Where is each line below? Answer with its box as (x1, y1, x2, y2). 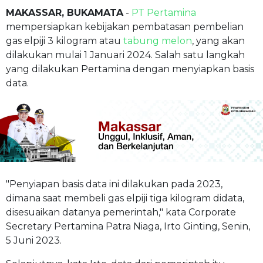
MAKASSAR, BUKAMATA (6, 6, 123, 18)
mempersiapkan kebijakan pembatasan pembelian (6, 21, 244, 32)
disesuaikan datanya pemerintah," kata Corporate (6, 206, 236, 218)
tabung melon (123, 35, 192, 46)
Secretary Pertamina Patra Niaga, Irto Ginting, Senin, (6, 220, 250, 232)
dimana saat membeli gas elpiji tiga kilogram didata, (6, 192, 244, 204)
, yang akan (192, 35, 245, 46)
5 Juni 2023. (6, 234, 62, 246)
